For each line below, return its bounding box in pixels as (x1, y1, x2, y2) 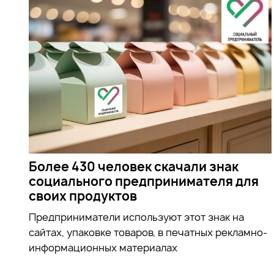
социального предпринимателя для (29, 172, 259, 190)
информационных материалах (29, 240, 177, 254)
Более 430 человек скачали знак (29, 158, 239, 175)
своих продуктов (29, 187, 137, 204)
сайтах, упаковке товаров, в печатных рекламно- (29, 225, 267, 239)
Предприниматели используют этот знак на (29, 210, 244, 224)
